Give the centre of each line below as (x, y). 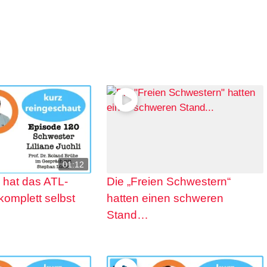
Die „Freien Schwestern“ (168, 182)
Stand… (127, 215)
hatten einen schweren (165, 198)
